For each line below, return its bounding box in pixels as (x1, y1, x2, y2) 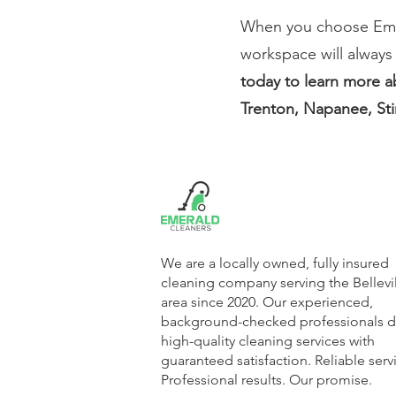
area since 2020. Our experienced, (161, 293, 373, 310)
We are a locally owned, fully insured (161, 255, 389, 271)
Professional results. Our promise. (161, 371, 372, 388)
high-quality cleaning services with (161, 332, 375, 349)
